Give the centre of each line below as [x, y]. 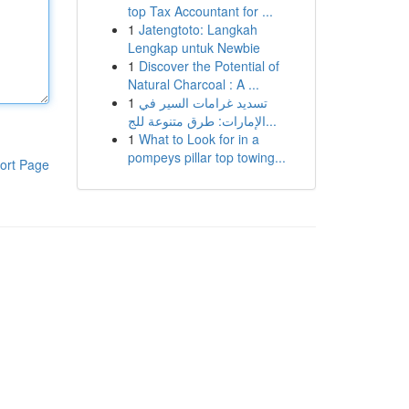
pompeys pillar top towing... [206, 157]
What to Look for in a [199, 139]
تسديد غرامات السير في [203, 102]
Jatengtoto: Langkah [198, 29]
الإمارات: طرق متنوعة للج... [271, 121]
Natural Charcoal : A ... [193, 84]
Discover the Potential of [209, 66]
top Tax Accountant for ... [200, 11]
